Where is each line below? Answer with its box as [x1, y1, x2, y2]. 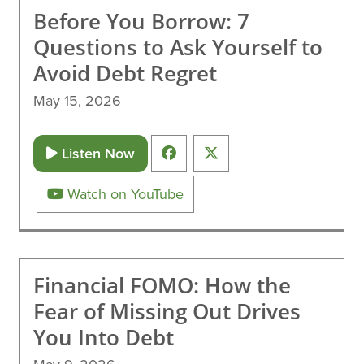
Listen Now [58, 143, 135, 163]
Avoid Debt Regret [33, 59, 217, 87]
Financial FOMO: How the [33, 271, 291, 299]
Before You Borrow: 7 [33, 7, 249, 35]
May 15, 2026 [33, 90, 121, 110]
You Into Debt [33, 323, 174, 351]
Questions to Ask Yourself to [33, 33, 323, 61]
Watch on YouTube [63, 184, 184, 204]
